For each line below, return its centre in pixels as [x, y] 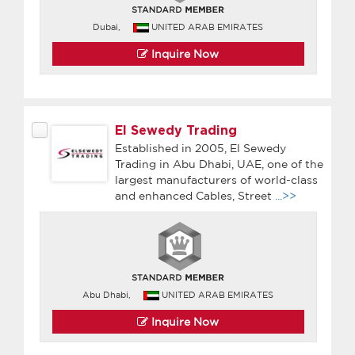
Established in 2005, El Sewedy [200, 148]
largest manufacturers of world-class [216, 179]
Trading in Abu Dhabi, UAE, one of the [219, 164]
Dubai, [107, 27]
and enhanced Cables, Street [195, 195]
